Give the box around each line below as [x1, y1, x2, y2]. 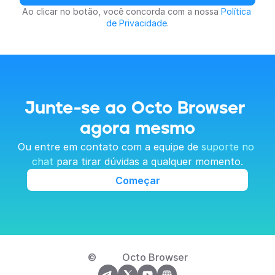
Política [220, 6, 251, 17]
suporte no [201, 141, 254, 153]
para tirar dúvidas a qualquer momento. [53, 155, 243, 168]
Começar [115, 174, 160, 187]
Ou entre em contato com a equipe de [18, 141, 201, 153]
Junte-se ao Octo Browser [25, 100, 246, 117]
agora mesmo [80, 120, 195, 137]
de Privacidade [106, 18, 167, 28]
